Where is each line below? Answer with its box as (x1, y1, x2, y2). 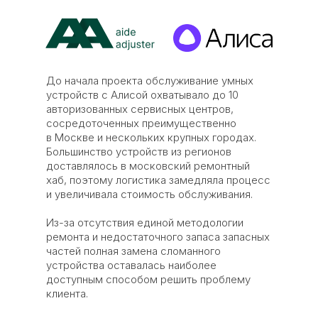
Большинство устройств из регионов (46, 145, 231, 158)
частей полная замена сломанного (46, 244, 221, 258)
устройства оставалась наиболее (46, 258, 216, 272)
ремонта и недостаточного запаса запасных (46, 230, 270, 243)
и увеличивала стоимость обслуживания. (46, 187, 253, 201)
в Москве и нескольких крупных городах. (46, 131, 256, 144)
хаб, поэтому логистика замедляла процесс (46, 173, 270, 187)
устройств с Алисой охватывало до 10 (46, 88, 238, 102)
